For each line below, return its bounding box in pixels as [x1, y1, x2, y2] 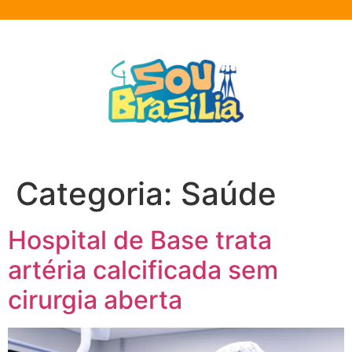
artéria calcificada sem [8, 255, 278, 285]
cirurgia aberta [8, 284, 182, 315]
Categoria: [16, 174, 181, 213]
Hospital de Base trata [8, 225, 272, 255]
